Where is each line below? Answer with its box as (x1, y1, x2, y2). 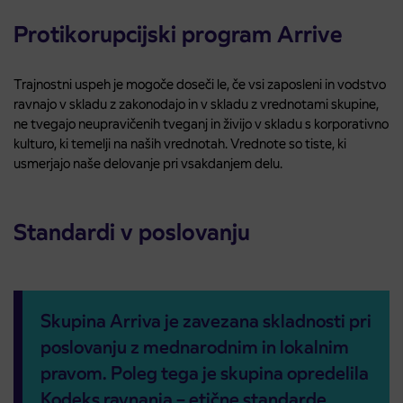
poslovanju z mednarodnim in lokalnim (40, 336, 349, 359)
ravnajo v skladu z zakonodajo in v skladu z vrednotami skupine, (13, 95, 379, 112)
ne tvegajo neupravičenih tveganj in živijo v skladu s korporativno (13, 115, 389, 132)
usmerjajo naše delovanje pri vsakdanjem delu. (13, 155, 282, 172)
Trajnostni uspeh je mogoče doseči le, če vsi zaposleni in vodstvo (13, 76, 386, 93)
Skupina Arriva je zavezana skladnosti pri (40, 309, 372, 333)
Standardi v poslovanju (13, 218, 250, 246)
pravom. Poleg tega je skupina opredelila (40, 362, 369, 385)
